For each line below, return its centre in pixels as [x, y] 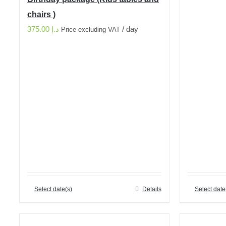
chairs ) [41, 14]
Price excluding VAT [91, 30]
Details [152, 189]
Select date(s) [53, 189]
